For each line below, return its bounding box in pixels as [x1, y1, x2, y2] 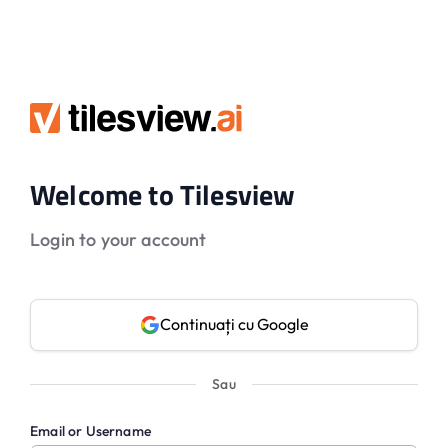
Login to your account [30, 227, 207, 251]
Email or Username [30, 421, 151, 440]
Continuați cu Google [159, 314, 309, 335]
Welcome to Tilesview [30, 172, 296, 216]
